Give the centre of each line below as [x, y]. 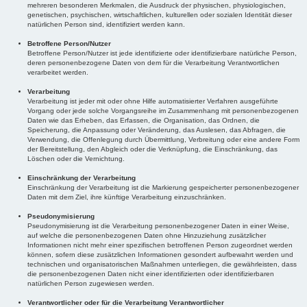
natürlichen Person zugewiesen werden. [91, 284]
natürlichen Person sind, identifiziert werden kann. [106, 25]
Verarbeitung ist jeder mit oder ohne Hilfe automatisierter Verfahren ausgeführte [153, 101]
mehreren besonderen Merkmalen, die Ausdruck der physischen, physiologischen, [157, 5]
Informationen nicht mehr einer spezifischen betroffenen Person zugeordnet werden [160, 245]
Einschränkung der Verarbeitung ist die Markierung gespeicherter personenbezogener [163, 188]
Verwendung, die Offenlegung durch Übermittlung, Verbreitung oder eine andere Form [163, 140]
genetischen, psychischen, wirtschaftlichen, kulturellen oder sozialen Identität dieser [160, 15]
